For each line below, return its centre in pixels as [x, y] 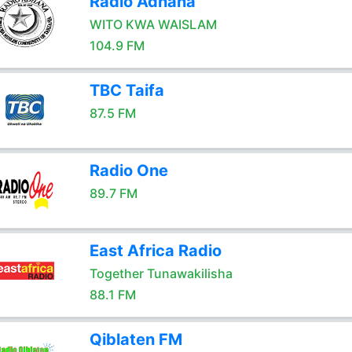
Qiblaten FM [136, 339]
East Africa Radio [155, 251]
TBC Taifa [126, 90]
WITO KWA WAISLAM [153, 24]
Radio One [128, 170]
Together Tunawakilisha [161, 273]
